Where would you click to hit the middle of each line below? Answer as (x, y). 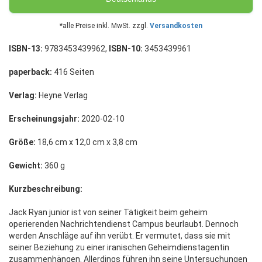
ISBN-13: (26, 49)
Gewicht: (26, 166)
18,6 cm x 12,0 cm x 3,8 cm (87, 142)
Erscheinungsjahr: (44, 119)
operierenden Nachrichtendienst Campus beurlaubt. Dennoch (124, 224)
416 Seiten (73, 72)
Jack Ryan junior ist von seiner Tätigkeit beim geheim (108, 213)
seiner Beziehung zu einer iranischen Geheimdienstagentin (119, 248)
